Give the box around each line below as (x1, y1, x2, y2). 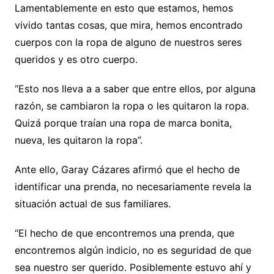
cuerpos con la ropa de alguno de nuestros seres (14, 36, 242, 49)
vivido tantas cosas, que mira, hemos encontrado (14, 19, 243, 32)
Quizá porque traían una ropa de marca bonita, (14, 117, 232, 130)
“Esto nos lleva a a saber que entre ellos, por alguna (14, 83, 256, 95)
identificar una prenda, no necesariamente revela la (14, 180, 251, 193)
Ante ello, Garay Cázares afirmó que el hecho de (14, 163, 240, 176)
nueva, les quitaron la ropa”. (14, 134, 143, 147)
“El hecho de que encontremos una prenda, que (14, 227, 234, 240)
